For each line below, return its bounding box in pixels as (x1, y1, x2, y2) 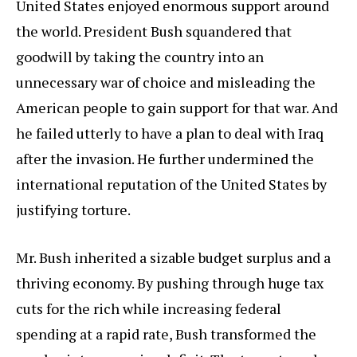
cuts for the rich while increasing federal (16, 299, 281, 319)
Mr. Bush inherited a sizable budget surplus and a (16, 248, 331, 268)
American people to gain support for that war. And (16, 98, 338, 118)
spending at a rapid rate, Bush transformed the (16, 324, 316, 344)
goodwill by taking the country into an (16, 47, 264, 67)
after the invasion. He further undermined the (16, 149, 314, 169)
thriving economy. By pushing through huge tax (16, 273, 324, 293)
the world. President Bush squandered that (16, 22, 292, 41)
